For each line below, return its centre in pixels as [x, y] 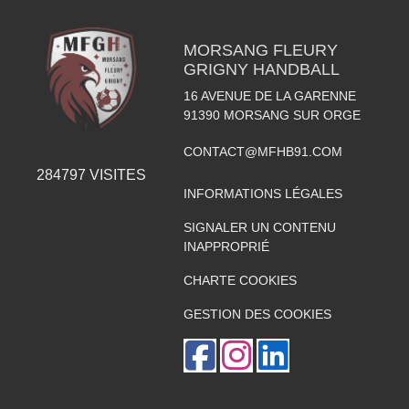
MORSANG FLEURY [260, 50]
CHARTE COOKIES [240, 280]
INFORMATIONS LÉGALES [262, 194]
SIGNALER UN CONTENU [259, 227]
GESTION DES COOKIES [257, 314]
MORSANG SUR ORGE [292, 115]
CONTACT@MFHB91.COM [262, 152]
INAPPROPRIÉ [226, 246]
